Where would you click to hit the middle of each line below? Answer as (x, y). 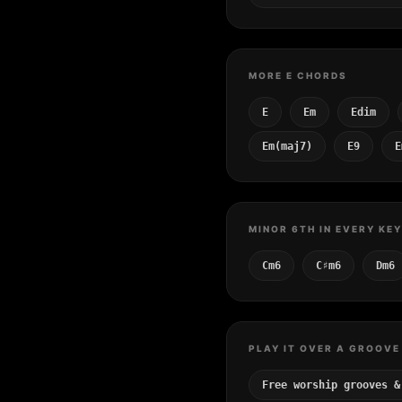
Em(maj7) (287, 146)
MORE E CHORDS (298, 75)
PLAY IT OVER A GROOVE (324, 348)
